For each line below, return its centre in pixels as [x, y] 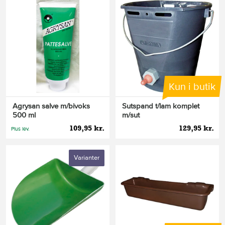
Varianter [87, 157]
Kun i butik [192, 87]
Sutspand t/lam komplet [161, 106]
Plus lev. [20, 129]
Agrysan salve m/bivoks [51, 106]
